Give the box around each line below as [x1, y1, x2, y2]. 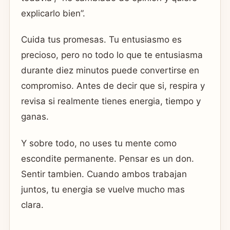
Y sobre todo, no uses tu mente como [21, 138, 177, 148]
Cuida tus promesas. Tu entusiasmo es [21, 34, 182, 45]
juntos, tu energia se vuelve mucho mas [21, 184, 185, 195]
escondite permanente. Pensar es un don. [21, 153, 194, 164]
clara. [21, 199, 44, 210]
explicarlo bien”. [21, 8, 85, 19]
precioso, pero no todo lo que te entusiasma [21, 50, 203, 61]
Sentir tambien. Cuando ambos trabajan [21, 168, 187, 179]
